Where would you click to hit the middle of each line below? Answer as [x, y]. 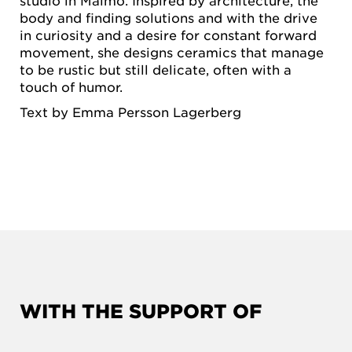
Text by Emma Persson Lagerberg [130, 111]
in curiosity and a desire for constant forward [168, 35]
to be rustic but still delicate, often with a [156, 70]
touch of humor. [71, 87]
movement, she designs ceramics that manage [172, 52]
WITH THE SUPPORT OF [141, 310]
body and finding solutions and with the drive [169, 18]
